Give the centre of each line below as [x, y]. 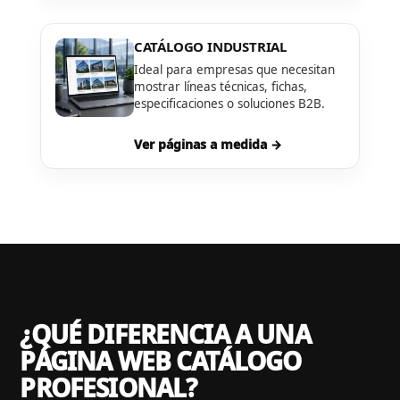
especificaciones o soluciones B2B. [229, 103]
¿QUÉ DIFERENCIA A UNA [165, 334]
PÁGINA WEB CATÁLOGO [161, 361]
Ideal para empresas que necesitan [234, 69]
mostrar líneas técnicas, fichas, [220, 86]
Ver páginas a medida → [208, 145]
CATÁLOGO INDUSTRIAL [210, 46]
